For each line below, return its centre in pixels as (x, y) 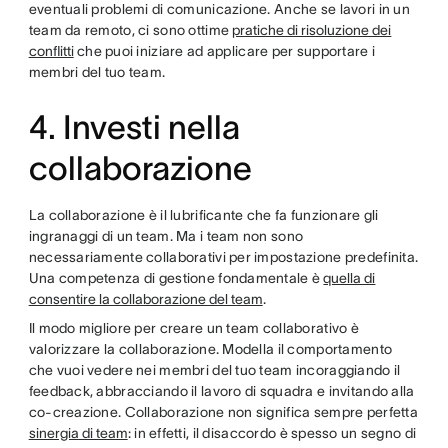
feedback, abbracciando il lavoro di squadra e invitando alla (221, 390)
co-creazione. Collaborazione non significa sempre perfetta (223, 411)
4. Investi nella (134, 127)
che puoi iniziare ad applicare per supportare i (224, 50)
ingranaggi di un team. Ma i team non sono (166, 235)
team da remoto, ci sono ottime (130, 29)
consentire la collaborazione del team (145, 298)
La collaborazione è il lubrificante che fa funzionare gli (203, 214)
